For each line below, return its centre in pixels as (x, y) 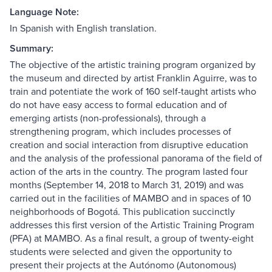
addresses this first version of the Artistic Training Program (132, 225)
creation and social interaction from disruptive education (129, 145)
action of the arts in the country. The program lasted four (129, 172)
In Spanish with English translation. (83, 28)
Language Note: (44, 12)
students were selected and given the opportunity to (121, 252)
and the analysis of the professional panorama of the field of (136, 158)
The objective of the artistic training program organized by (133, 65)
